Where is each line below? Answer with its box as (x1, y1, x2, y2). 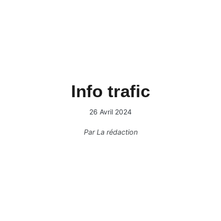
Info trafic (71, 81, 150, 101)
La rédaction (96, 128, 138, 136)
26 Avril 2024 (89, 108, 132, 116)
